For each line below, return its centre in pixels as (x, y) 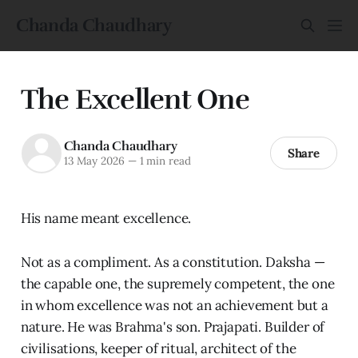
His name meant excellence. (106, 218)
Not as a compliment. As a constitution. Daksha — (173, 262)
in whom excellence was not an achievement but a (174, 305)
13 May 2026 (94, 161)
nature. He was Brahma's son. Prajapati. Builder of (173, 326)
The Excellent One (135, 99)
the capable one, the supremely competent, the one (177, 283)
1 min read (163, 161)
